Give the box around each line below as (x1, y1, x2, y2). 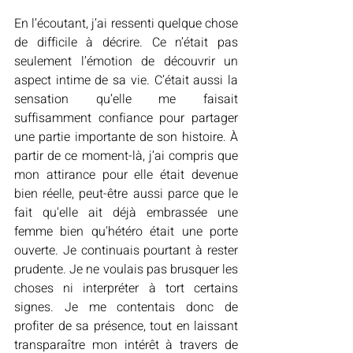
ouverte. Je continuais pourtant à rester (14, 241, 238, 260)
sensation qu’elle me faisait (14, 90, 238, 109)
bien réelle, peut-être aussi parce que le (14, 184, 238, 203)
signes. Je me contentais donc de (14, 298, 238, 317)
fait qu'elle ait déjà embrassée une (14, 203, 238, 222)
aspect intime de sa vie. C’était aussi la (14, 71, 238, 90)
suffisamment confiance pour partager (14, 109, 238, 128)
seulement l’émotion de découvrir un (14, 52, 238, 71)
